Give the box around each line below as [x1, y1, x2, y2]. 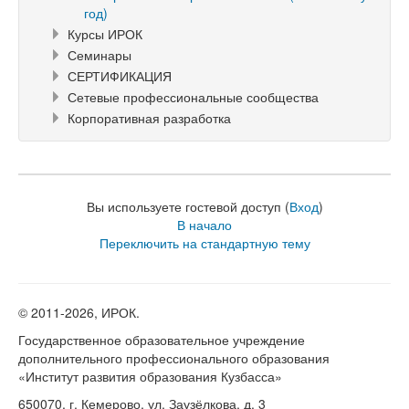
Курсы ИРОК [68, 24, 142, 43]
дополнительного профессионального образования [18, 348, 330, 367]
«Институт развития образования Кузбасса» [18, 366, 282, 385]
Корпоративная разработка [68, 108, 231, 127]
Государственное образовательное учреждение [18, 330, 305, 349]
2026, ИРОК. [65, 302, 140, 321]
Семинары [68, 45, 131, 64]
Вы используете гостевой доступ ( [86, 196, 289, 215]
